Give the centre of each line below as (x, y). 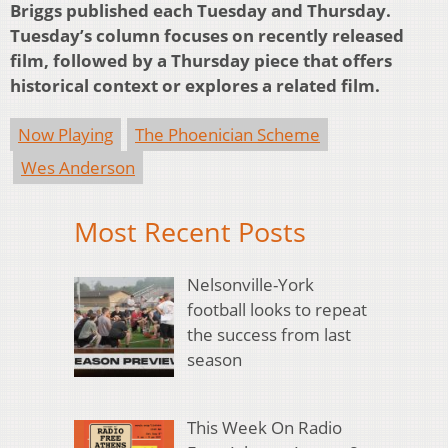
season (214, 359)
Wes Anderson (78, 168)
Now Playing (65, 135)
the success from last (268, 334)
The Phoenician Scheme (227, 135)
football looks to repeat (276, 309)
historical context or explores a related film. (197, 86)
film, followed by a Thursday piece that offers (201, 61)
